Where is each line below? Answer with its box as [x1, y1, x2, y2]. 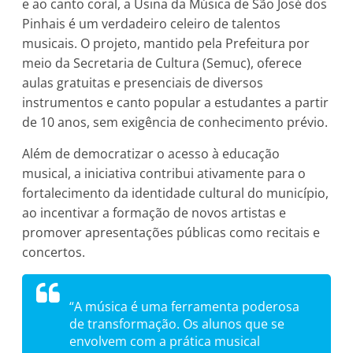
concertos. [22, 243, 86, 261]
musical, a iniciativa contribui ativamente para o [22, 164, 307, 182]
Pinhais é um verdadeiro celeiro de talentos [22, 14, 281, 32]
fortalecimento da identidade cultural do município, [22, 184, 329, 202]
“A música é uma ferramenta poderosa [69, 297, 300, 315]
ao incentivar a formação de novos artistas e [22, 203, 287, 221]
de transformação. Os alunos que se [69, 314, 285, 333]
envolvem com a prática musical [69, 332, 261, 350]
